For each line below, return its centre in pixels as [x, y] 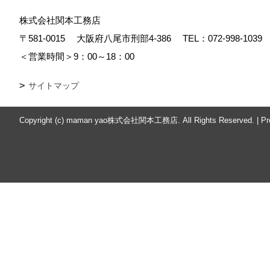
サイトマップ [54, 86]
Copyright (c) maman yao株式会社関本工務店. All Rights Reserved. [137, 120]
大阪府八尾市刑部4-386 [127, 38]
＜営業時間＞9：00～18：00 [81, 56]
